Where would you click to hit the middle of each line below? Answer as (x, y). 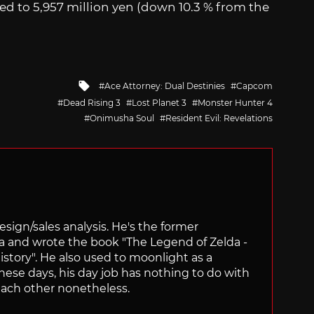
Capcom (254, 86)
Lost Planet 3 (159, 103)
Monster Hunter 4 (235, 103)
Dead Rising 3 (92, 103)
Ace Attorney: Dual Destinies (165, 86)
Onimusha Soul (122, 118)
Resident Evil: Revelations (219, 118)
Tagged (113, 84)
